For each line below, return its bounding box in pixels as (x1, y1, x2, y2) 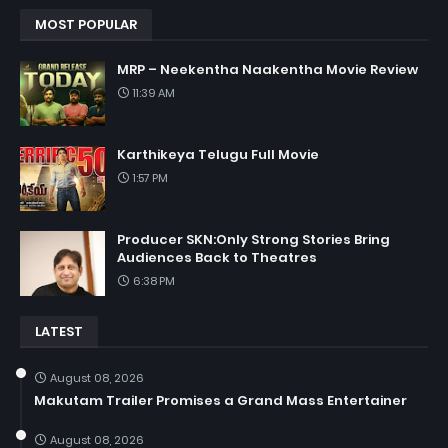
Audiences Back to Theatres (117, 247, 317, 267)
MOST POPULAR (35, 14, 137, 34)
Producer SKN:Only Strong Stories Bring (117, 229, 390, 249)
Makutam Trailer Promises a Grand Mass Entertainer (34, 390, 407, 410)
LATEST (35, 321, 83, 341)
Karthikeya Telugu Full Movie (117, 144, 319, 164)
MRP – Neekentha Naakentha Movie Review (117, 59, 418, 79)
